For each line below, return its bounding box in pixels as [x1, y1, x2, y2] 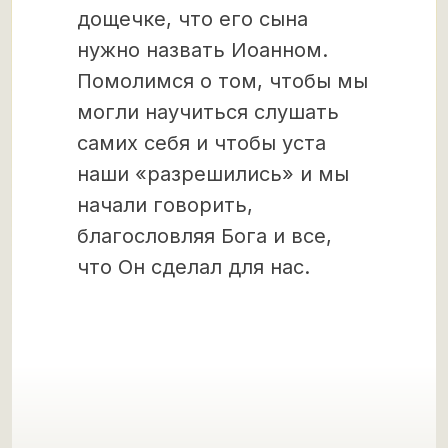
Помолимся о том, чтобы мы [77, 69, 368, 93]
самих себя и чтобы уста [77, 131, 326, 155]
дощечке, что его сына [77, 7, 308, 31]
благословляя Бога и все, [77, 224, 332, 248]
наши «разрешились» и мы [77, 162, 349, 186]
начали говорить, [77, 193, 253, 217]
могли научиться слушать [77, 100, 339, 124]
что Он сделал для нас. [77, 255, 310, 279]
